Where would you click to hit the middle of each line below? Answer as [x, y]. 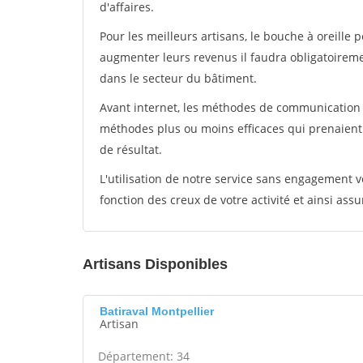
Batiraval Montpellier [157, 311]
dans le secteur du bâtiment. [178, 78]
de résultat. [131, 149]
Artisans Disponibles [155, 264]
